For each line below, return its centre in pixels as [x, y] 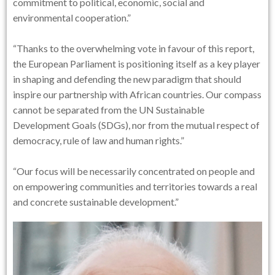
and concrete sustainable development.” [96, 202]
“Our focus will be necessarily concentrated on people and [134, 171]
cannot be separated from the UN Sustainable [109, 110]
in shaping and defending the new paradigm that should [127, 79]
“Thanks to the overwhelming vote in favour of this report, [134, 48]
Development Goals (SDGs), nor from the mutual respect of [137, 125]
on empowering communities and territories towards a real [135, 187]
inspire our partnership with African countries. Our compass [137, 95]
